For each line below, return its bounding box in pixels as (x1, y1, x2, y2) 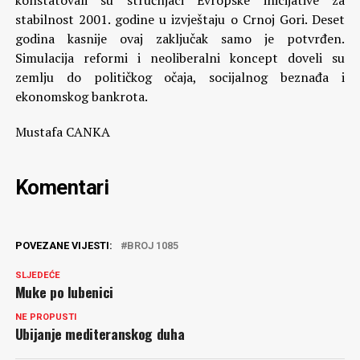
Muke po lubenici (14, 281, 114, 302)
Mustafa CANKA (14, 123, 110, 141)
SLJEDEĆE (14, 270, 60, 280)
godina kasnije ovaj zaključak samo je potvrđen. (14, 30, 346, 47)
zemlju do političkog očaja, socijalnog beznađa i (14, 68, 346, 86)
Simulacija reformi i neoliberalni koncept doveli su (14, 49, 346, 67)
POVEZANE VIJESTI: (14, 239, 112, 252)
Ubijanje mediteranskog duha (14, 323, 185, 344)
